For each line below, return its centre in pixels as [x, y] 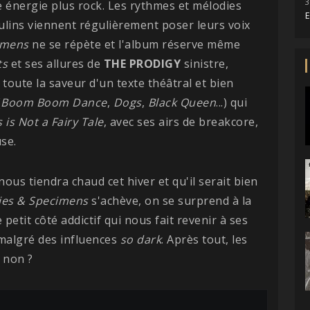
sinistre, [206, 63]
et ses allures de [56, 63]
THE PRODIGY [144, 63]
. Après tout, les [204, 239]
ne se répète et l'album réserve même [134, 44]
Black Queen [182, 102]
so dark [140, 239]
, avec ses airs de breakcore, [181, 121]
